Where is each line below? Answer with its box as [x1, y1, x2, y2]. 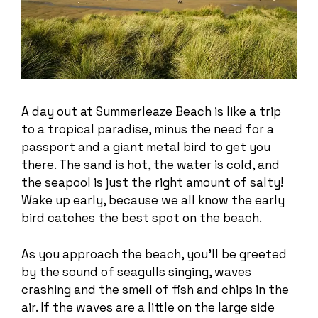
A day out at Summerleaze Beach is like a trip [21, 104, 281, 120]
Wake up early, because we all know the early [21, 192, 285, 209]
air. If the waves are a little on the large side [21, 299, 275, 315]
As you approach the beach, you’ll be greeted [21, 246, 287, 262]
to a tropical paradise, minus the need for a [21, 121, 274, 138]
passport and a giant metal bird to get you [21, 139, 270, 155]
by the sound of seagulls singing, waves [21, 263, 251, 280]
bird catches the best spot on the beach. [21, 210, 262, 226]
